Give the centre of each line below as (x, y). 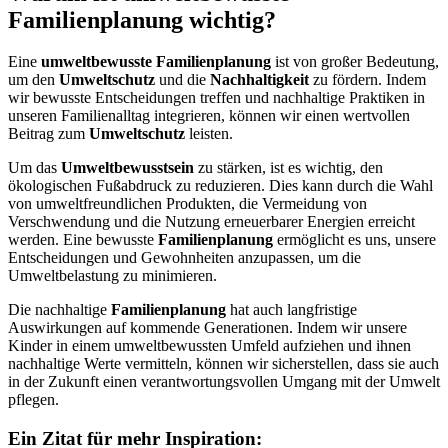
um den (33, 80)
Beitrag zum (48, 134)
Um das (34, 168)
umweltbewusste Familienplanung (156, 62)
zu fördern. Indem (367, 80)
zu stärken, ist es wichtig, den (288, 168)
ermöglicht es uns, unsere (354, 240)
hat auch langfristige (291, 310)
